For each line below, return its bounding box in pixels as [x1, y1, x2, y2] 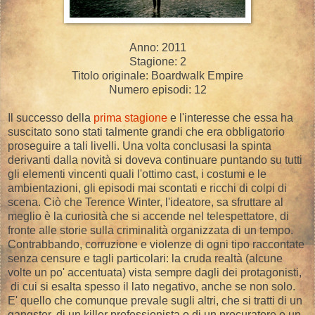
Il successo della [8, 111, 94, 124]
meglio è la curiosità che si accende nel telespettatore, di [8, 210, 289, 222]
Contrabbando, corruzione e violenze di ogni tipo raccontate [8, 238, 304, 250]
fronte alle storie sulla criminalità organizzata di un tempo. [8, 224, 293, 236]
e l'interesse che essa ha [167, 111, 293, 124]
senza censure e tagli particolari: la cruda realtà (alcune [8, 252, 283, 264]
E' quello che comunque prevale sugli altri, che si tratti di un [8, 294, 302, 307]
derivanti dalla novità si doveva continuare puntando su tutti [8, 153, 302, 166]
